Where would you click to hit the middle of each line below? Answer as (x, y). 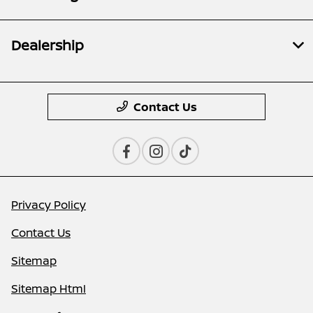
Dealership (48, 45)
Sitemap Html (49, 288)
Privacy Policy (49, 204)
